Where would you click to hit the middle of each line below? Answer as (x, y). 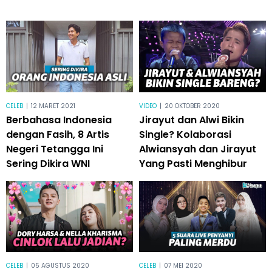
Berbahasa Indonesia (59, 120)
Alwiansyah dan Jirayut (198, 149)
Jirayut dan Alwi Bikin (192, 120)
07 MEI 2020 (183, 266)
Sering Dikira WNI (48, 163)
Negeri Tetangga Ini (55, 149)
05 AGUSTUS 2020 (60, 266)
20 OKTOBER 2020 (192, 106)
